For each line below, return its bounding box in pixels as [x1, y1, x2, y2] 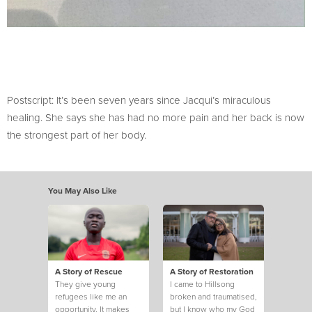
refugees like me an [55, 290, 127, 303]
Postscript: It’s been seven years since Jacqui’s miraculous [7, 93, 271, 108]
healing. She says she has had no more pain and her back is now [7, 110, 304, 125]
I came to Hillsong [170, 278, 235, 290]
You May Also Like [48, 185, 117, 197]
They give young [55, 278, 116, 290]
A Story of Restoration [170, 265, 253, 278]
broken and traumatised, [170, 290, 257, 303]
